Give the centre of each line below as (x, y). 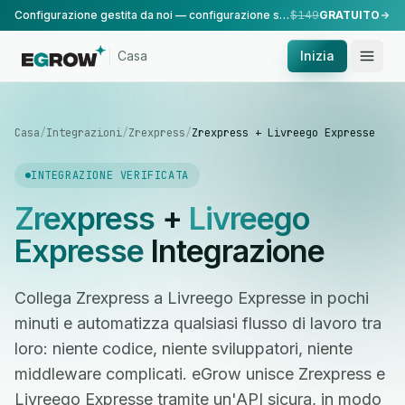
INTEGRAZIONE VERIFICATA (110, 175)
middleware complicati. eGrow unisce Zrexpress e (200, 374)
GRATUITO (349, 15)
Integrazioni (84, 133)
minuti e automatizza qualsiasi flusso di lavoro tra (198, 323)
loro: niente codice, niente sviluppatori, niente (184, 348)
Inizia (317, 56)
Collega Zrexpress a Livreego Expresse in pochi (192, 298)
